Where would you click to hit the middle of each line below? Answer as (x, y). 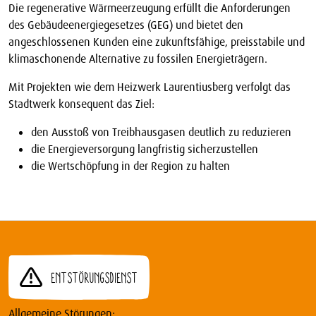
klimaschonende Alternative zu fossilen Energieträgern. (138, 59)
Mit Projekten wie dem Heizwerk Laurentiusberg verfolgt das (150, 87)
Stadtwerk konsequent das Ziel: (81, 104)
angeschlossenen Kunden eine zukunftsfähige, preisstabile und (157, 42)
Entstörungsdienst (95, 278)
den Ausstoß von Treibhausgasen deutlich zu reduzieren (161, 133)
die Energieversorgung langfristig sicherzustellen (145, 150)
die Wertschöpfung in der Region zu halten (130, 166)
